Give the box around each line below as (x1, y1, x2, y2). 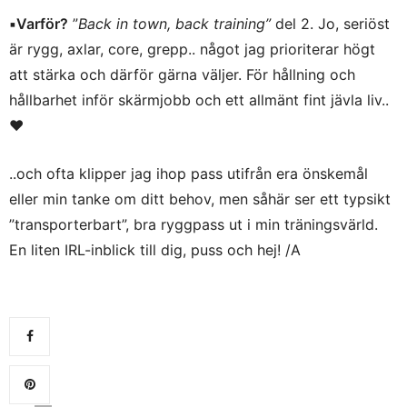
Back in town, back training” (78, 14, 271, 33)
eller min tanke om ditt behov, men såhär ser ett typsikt (9, 189, 391, 208)
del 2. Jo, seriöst (271, 14, 390, 33)
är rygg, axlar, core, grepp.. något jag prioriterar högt (9, 39, 375, 58)
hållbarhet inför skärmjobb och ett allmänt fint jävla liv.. (9, 90, 389, 109)
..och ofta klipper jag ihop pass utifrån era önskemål (9, 164, 368, 183)
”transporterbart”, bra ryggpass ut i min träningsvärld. (9, 214, 378, 233)
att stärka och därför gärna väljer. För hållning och (9, 65, 355, 84)
